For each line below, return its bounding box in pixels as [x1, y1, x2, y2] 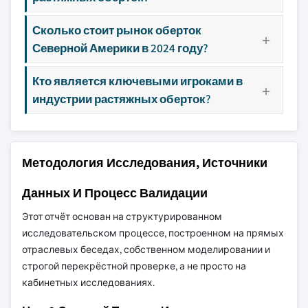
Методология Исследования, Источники [22, 155, 267, 170]
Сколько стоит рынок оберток [32, 22, 201, 38]
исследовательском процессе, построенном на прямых [22, 227, 284, 239]
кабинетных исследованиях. [22, 276, 155, 289]
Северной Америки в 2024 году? [32, 40, 208, 56]
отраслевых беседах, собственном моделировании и [22, 243, 270, 256]
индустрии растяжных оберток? [32, 91, 211, 107]
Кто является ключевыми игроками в [32, 73, 243, 89]
